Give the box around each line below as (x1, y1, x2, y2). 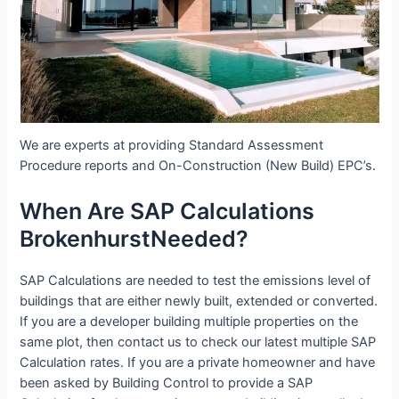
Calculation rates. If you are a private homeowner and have (20, 354, 376, 370)
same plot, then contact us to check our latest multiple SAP (20, 333, 377, 350)
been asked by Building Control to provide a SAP (20, 374, 313, 391)
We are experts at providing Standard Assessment (20, 137, 324, 154)
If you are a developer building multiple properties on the (20, 313, 359, 330)
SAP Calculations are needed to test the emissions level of (20, 272, 371, 289)
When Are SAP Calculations (20, 197, 315, 224)
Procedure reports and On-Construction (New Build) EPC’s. (20, 158, 377, 175)
